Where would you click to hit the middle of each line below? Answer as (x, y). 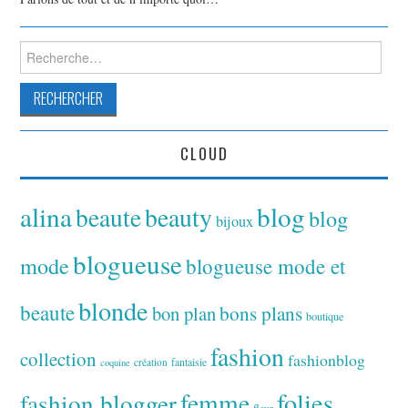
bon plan (184, 314)
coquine (116, 363)
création (151, 362)
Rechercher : (52, 49)
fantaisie (189, 362)
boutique (326, 316)
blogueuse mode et (266, 266)
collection (59, 359)
